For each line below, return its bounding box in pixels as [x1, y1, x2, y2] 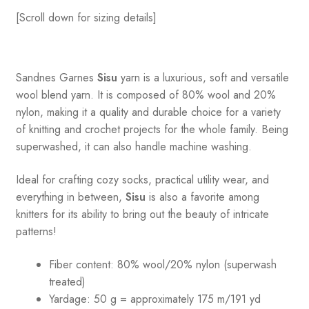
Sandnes [15, 70, 56, 86]
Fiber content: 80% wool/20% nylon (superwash [48, 256, 277, 272]
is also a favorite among [145, 189, 259, 206]
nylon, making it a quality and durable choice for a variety [15, 104, 281, 121]
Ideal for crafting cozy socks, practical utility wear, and [15, 172, 269, 188]
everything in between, [15, 189, 126, 206]
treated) [48, 273, 86, 290]
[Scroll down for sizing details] [15, 9, 157, 26]
